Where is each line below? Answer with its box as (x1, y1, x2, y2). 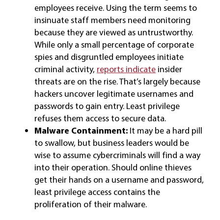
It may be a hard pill (129, 125, 202, 136)
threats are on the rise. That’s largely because (34, 76, 200, 87)
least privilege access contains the (34, 186, 160, 197)
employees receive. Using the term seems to (34, 2, 197, 13)
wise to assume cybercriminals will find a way (34, 149, 200, 161)
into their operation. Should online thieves (34, 162, 192, 173)
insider (155, 63, 182, 75)
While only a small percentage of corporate (34, 39, 194, 50)
